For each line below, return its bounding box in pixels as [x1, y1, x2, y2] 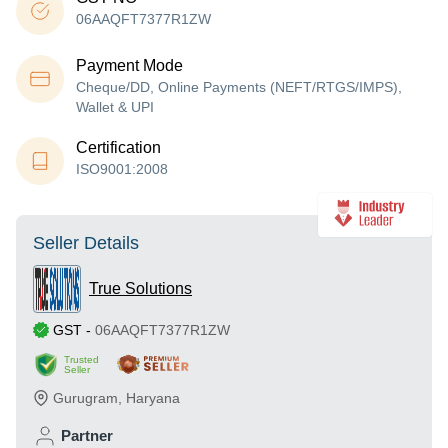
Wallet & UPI [76, 99, 154, 115]
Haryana [126, 390, 180, 406]
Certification [76, 139, 161, 156]
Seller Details [33, 233, 139, 253]
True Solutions [89, 280, 192, 297]
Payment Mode [76, 57, 183, 74]
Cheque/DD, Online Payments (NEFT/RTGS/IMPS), [76, 79, 402, 95]
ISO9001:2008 [76, 161, 168, 177]
